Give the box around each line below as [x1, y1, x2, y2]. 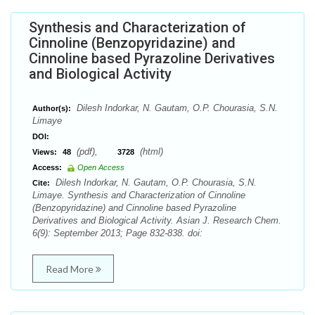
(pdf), [74, 146, 117, 157]
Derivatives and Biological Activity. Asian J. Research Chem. [32, 215, 281, 226]
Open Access [77, 163, 124, 172]
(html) [137, 146, 163, 157]
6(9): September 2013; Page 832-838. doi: [32, 228, 202, 238]
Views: [32, 148, 57, 156]
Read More [45, 263, 96, 275]
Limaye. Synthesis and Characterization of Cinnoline [32, 190, 245, 200]
